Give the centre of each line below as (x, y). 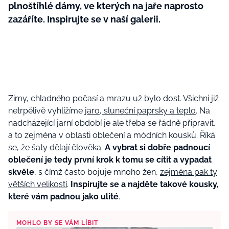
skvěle (21, 172)
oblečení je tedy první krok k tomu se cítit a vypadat (110, 160)
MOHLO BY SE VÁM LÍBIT (57, 223)
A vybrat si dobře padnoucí (157, 147)
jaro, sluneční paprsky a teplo (140, 111)
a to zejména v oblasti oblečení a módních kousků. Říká (112, 135)
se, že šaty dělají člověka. (56, 147)
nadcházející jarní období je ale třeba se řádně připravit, (112, 123)
